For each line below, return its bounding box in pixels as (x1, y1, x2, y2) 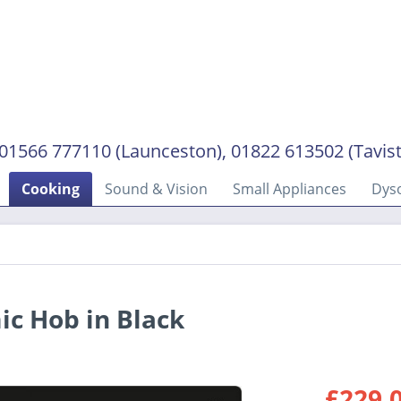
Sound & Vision (105, 179, 208, 199)
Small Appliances (233, 179, 346, 199)
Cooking (21, 179, 80, 199)
